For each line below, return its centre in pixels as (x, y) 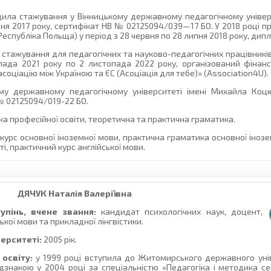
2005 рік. (60, 240)
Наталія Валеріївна (90, 194)
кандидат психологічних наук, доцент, (179, 212)
